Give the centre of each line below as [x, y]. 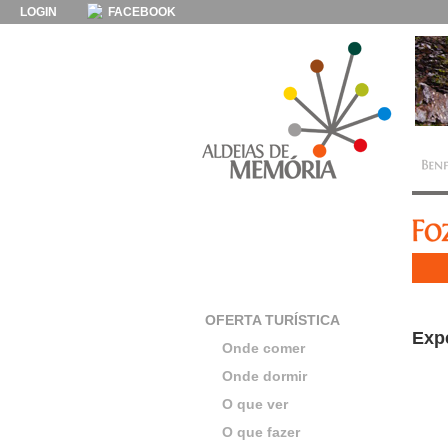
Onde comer [263, 348]
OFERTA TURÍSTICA [272, 320]
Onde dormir [264, 376]
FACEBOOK [140, 12]
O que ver [255, 404]
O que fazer [261, 432]
